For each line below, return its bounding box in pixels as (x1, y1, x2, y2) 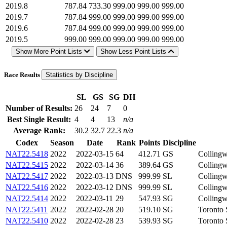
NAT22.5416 (6, 182, 48, 192)
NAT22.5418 (6, 149, 48, 158)
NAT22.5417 (6, 171, 48, 180)
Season (50, 138, 74, 147)
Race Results (4, 70, 42, 79)
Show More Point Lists (15, 47, 84, 55)
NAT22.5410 (6, 216, 48, 225)
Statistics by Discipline (46, 70, 113, 79)
